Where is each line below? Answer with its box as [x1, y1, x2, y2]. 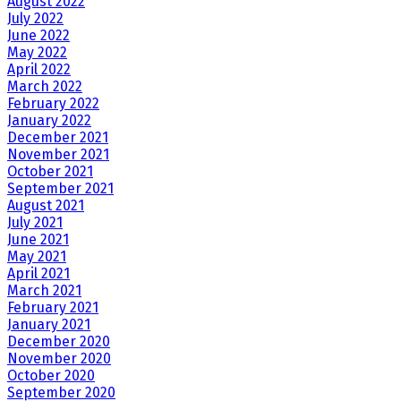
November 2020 [7, 350, 111, 368]
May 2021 [7, 248, 66, 266]
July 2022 [7, 10, 64, 28]
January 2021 [7, 316, 90, 334]
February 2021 [7, 299, 98, 317]
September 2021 [7, 180, 114, 198]
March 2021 [7, 282, 81, 300]
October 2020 [7, 367, 95, 385]
